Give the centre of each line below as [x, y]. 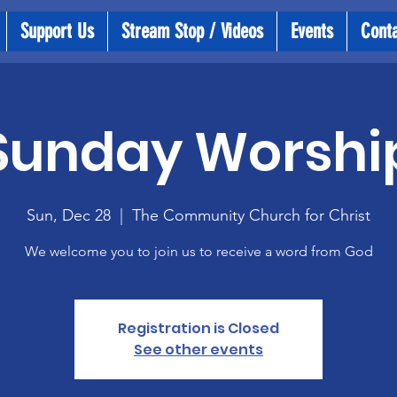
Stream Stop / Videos [192, 31]
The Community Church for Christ [251, 215]
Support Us [57, 31]
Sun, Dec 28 [69, 215]
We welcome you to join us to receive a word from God [198, 251]
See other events [198, 350]
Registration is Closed [198, 328]
